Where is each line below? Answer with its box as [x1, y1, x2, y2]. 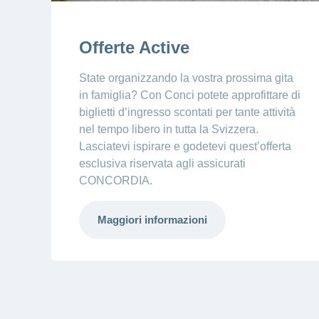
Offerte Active [78, 38, 189, 58]
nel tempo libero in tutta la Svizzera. [78, 123, 258, 136]
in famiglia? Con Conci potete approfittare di [78, 89, 300, 102]
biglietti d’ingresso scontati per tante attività [78, 106, 296, 119]
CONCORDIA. [78, 174, 152, 187]
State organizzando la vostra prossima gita [78, 72, 293, 85]
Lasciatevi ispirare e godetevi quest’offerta [78, 140, 291, 153]
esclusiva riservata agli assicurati [78, 157, 246, 170]
